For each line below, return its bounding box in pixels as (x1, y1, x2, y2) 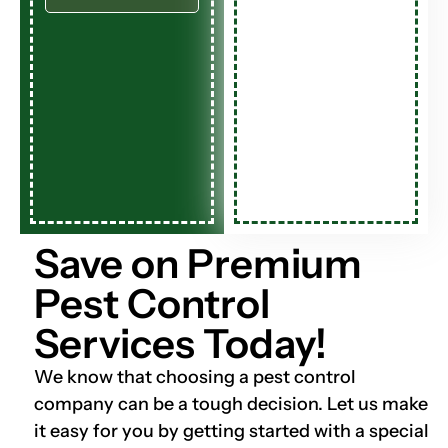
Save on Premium (34, 238, 362, 288)
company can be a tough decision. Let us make (34, 392, 428, 415)
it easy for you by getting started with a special (34, 419, 429, 442)
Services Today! (34, 318, 327, 368)
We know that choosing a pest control (34, 365, 356, 388)
